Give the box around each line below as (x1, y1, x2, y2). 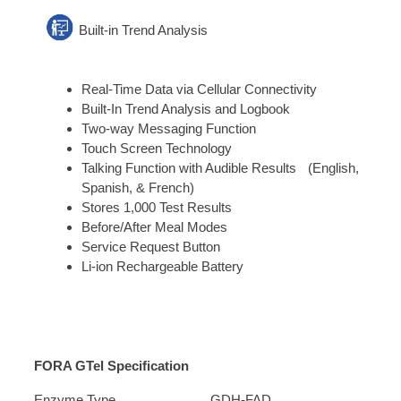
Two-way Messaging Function (81, 120, 256, 136)
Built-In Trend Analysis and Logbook (81, 100, 290, 116)
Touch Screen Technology (81, 140, 232, 156)
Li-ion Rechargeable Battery (81, 258, 243, 274)
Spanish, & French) (81, 179, 194, 195)
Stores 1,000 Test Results (81, 199, 232, 215)
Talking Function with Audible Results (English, (81, 159, 359, 175)
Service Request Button (81, 238, 220, 254)
